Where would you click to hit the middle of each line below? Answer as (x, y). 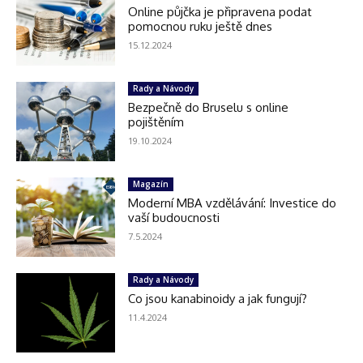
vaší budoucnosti (174, 217)
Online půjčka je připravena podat (220, 11)
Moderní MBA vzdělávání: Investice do (233, 203)
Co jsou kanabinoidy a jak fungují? (218, 298)
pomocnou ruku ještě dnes (201, 26)
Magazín (151, 184)
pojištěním (156, 122)
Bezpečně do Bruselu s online (209, 107)
